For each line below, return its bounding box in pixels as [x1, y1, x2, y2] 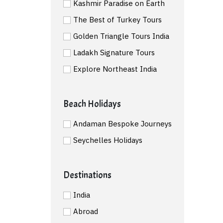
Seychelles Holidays [73, 135, 142, 145]
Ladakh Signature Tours [73, 47, 155, 57]
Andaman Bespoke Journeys [73, 118, 172, 128]
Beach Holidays [63, 98, 121, 110]
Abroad [73, 206, 98, 216]
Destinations [63, 169, 111, 181]
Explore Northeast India [73, 64, 157, 74]
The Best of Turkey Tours [73, 14, 162, 24]
